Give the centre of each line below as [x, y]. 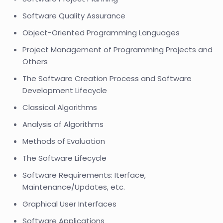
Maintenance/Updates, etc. [74, 187]
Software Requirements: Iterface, [84, 175]
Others [35, 61]
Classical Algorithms [60, 107]
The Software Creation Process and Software [107, 78]
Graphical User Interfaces [69, 204]
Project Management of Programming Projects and [117, 50]
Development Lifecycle [65, 90]
